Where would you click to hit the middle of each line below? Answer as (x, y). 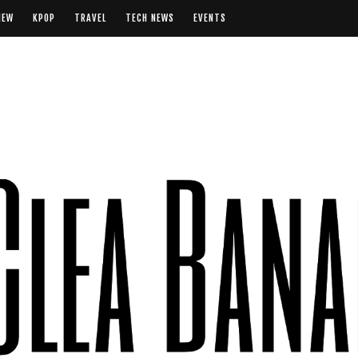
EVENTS (210, 18)
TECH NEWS (150, 18)
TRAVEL (90, 18)
